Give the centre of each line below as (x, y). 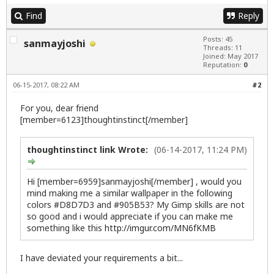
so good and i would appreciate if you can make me (130, 216)
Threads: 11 (223, 47)
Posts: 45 (218, 39)
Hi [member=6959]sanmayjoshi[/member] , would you (134, 181)
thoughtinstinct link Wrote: (87, 149)
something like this (66, 228)
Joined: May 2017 (231, 56)
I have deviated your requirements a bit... (102, 257)
